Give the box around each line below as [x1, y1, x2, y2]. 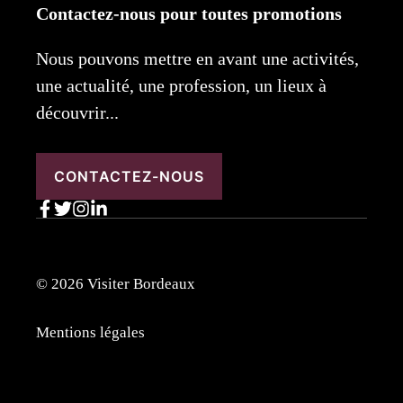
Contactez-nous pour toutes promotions [36, 3, 342, 23]
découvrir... [36, 102, 119, 122]
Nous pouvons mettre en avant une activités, [36, 48, 359, 68]
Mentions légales [36, 324, 145, 342]
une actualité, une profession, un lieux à [36, 75, 327, 95]
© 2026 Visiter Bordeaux [36, 274, 195, 292]
